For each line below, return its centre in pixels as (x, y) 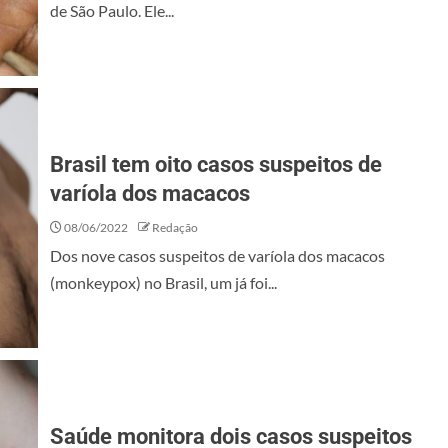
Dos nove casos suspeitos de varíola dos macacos (217, 255)
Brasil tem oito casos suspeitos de (216, 164)
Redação (175, 227)
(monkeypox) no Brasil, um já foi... (163, 282)
